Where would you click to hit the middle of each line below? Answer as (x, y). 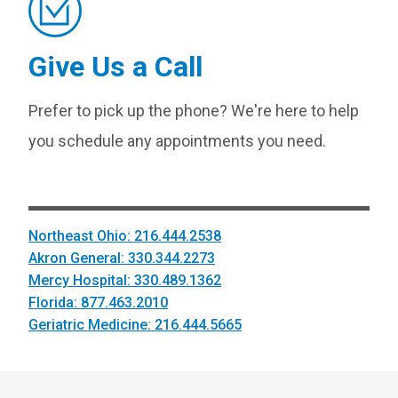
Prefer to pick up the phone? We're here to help (194, 111)
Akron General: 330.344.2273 (122, 258)
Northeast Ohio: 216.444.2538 (125, 236)
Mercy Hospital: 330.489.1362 (125, 280)
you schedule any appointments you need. (177, 141)
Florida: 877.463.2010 (98, 302)
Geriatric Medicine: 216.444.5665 (135, 325)
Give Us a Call (115, 67)
